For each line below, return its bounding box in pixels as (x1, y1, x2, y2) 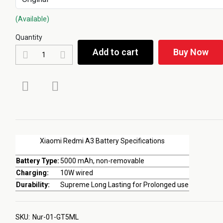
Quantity (15, 33, 42, 41)
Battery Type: (15, 157, 59, 165)
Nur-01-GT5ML (32, 213, 79, 221)
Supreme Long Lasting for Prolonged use (60, 181, 189, 189)
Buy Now (173, 47, 209, 57)
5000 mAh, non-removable (60, 157, 144, 165)
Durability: (15, 181, 50, 189)
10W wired (60, 169, 93, 177)
